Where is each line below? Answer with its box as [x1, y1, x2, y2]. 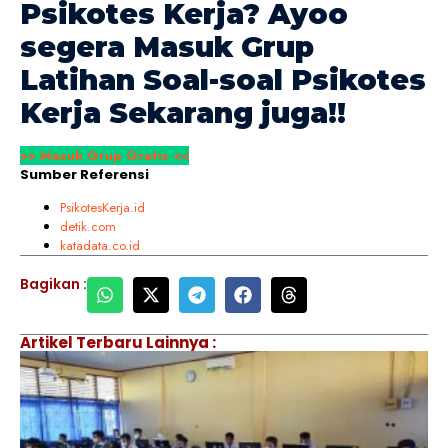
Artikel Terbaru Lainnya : [20, 332, 216, 354]
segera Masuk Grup [20, 29, 314, 64]
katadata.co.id [60, 236, 140, 256]
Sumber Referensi [20, 164, 149, 184]
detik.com [60, 217, 116, 237]
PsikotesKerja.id [60, 198, 145, 218]
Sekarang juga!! [101, 95, 346, 130]
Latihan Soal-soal [20, 62, 291, 97]
